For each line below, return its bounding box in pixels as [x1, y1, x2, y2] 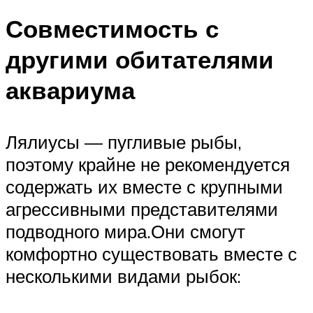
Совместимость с [6, 13, 219, 45]
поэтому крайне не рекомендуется [6, 152, 290, 175]
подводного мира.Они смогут [6, 219, 245, 242]
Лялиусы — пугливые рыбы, [6, 130, 242, 153]
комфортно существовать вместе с [6, 242, 297, 265]
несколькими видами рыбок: [6, 264, 241, 287]
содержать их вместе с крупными [6, 175, 283, 198]
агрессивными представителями [6, 197, 278, 220]
